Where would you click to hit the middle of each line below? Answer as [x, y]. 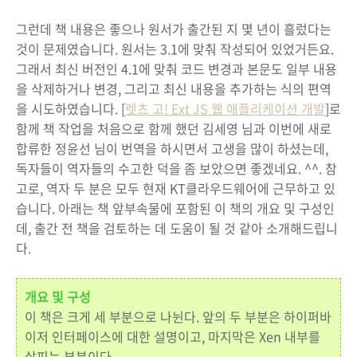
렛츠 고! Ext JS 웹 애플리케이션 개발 [225, 108]
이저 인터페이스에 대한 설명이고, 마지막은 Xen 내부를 [173, 336]
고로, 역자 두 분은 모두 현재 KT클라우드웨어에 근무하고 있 [176, 188]
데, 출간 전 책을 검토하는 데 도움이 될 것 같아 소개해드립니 [177, 228]
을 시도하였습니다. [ [71, 108]
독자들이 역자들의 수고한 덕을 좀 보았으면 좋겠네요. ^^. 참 [177, 168]
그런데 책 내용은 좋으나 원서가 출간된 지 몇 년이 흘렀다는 [174, 29]
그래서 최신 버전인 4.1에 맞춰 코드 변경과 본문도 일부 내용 [177, 69]
